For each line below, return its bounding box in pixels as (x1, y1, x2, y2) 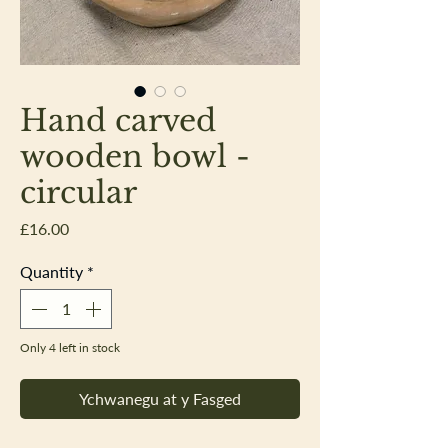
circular (20, 173, 137, 211)
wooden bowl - (20, 137, 250, 175)
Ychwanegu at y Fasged (79, 388, 241, 408)
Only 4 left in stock (20, 339, 120, 355)
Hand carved (20, 101, 216, 139)
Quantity (20, 261, 83, 281)
